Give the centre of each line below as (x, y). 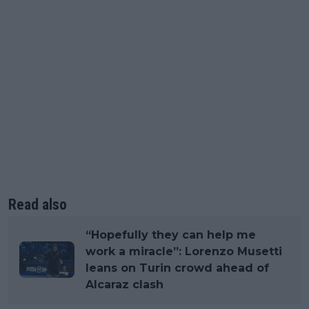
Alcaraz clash (124, 284)
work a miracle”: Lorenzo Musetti (184, 251)
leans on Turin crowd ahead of (177, 268)
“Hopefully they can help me (171, 235)
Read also (38, 204)
